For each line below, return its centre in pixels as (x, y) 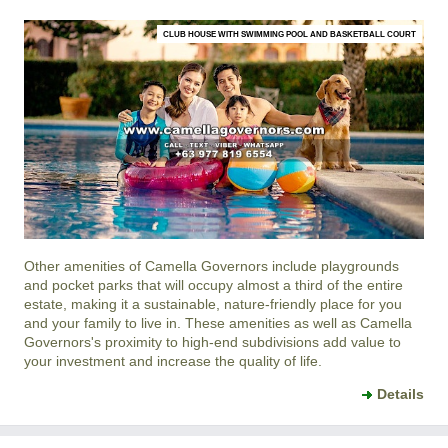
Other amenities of (84, 266)
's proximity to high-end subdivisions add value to (246, 342)
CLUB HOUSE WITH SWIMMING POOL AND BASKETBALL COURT (289, 33)
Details (400, 394)
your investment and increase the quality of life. (173, 361)
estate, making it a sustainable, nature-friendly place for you (213, 304)
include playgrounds (333, 266)
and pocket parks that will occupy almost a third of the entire (213, 285)
